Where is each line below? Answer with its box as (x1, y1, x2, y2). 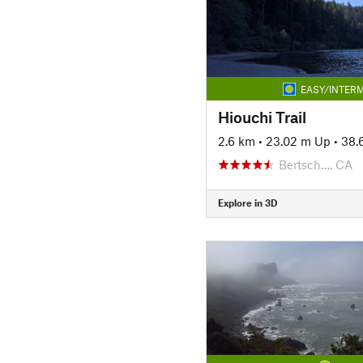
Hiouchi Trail (217, 107, 306, 126)
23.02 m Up (265, 133, 331, 148)
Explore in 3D (217, 197, 277, 208)
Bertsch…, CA (278, 156, 352, 172)
